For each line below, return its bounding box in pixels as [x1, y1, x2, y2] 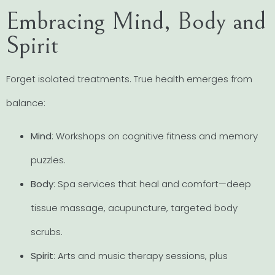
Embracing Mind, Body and [6, 7, 266, 36]
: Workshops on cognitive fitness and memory [52, 129, 258, 142]
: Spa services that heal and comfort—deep [53, 177, 251, 190]
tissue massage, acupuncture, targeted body [31, 201, 238, 214]
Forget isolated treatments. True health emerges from [6, 72, 252, 86]
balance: [6, 96, 45, 110]
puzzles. [31, 153, 66, 166]
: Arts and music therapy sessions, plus [53, 249, 228, 262]
